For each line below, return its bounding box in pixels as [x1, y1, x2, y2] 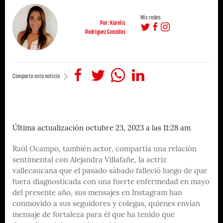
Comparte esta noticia [12, 72, 61, 80]
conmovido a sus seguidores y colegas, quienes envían [12, 201, 200, 209]
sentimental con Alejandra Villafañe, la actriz [12, 157, 167, 165]
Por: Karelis [100, 18, 125, 26]
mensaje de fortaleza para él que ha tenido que [12, 212, 175, 220]
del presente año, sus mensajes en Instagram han [12, 190, 182, 198]
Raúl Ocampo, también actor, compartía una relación [12, 146, 197, 154]
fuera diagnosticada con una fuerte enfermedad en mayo [12, 179, 210, 187]
